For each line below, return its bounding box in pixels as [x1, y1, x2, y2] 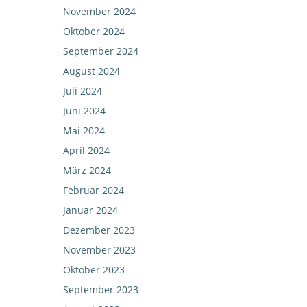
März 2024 [63, 164, 111, 177]
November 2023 [63, 243, 136, 256]
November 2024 [63, 5, 136, 18]
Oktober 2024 [63, 25, 125, 38]
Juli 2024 [63, 84, 102, 97]
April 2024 [63, 144, 110, 157]
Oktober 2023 [63, 263, 125, 276]
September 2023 [63, 283, 138, 296]
